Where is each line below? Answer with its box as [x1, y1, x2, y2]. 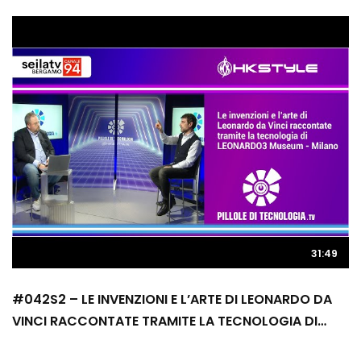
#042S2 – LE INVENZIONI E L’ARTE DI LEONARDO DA [12, 290, 332, 309]
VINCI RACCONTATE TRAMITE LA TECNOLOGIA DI [12, 312, 317, 330]
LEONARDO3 [12, 334, 89, 352]
